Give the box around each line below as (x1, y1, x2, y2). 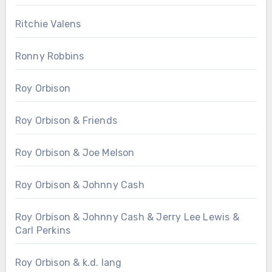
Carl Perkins (15, 225, 71, 237)
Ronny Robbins (15, 50, 84, 63)
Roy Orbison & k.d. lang (15, 257, 122, 269)
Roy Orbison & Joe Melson (15, 147, 135, 159)
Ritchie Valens (15, 18, 81, 30)
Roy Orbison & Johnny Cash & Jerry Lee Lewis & (15, 211, 239, 223)
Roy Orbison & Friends (15, 115, 117, 127)
